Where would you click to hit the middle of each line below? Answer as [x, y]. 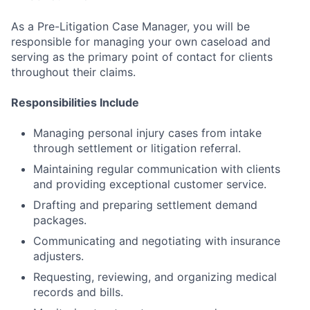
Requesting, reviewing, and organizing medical [155, 276]
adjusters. [58, 256]
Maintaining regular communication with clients [157, 168]
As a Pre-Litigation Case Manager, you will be [130, 26]
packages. [60, 220]
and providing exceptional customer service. [150, 184]
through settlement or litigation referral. [137, 148]
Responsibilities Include [75, 102]
